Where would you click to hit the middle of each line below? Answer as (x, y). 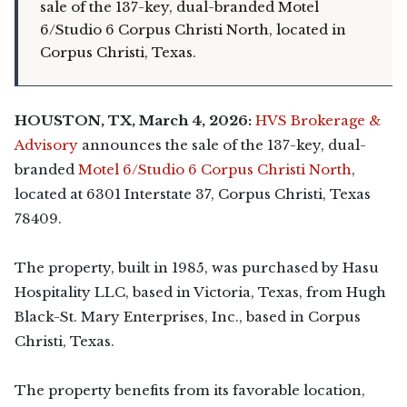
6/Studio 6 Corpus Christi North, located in (193, 30)
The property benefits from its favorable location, (190, 390)
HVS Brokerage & (318, 120)
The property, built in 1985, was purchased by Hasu (197, 268)
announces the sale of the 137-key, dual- (222, 145)
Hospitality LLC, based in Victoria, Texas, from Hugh (200, 292)
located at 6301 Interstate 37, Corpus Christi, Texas (193, 194)
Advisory (46, 145)
